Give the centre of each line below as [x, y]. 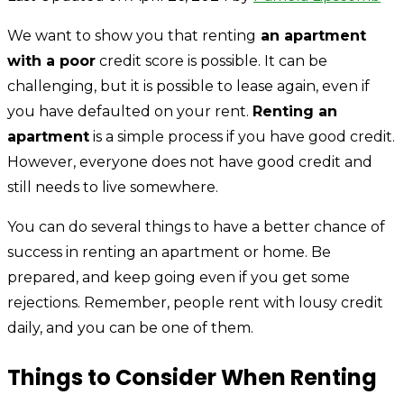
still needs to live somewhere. [113, 187]
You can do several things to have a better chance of [196, 226]
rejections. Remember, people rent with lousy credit [195, 302]
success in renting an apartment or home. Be [169, 252]
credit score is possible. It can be [211, 60]
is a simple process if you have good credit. [242, 136]
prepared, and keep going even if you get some [179, 277]
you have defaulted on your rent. [130, 111]
